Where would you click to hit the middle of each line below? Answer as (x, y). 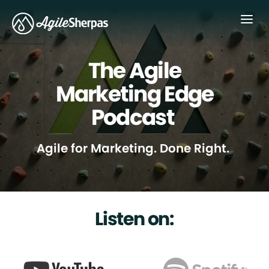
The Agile (134, 71)
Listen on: (134, 219)
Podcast (134, 117)
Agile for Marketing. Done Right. (134, 148)
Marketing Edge (134, 94)
